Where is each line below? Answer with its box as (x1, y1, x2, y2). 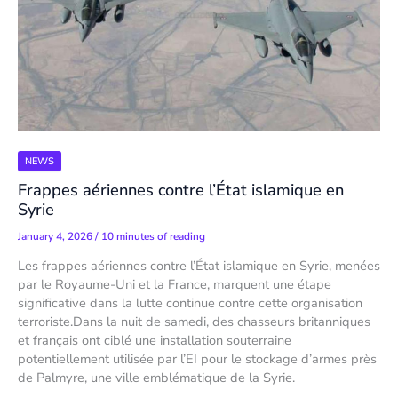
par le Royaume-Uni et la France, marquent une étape (18, 275, 331, 294)
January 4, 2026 (18, 228, 95, 243)
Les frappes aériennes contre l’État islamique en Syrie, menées (18, 257, 380, 275)
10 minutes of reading (101, 228, 205, 243)
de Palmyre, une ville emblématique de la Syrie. (18, 369, 295, 387)
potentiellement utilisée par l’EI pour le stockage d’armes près (18, 350, 377, 369)
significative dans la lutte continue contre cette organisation (18, 294, 362, 313)
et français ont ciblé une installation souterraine (18, 331, 291, 350)
